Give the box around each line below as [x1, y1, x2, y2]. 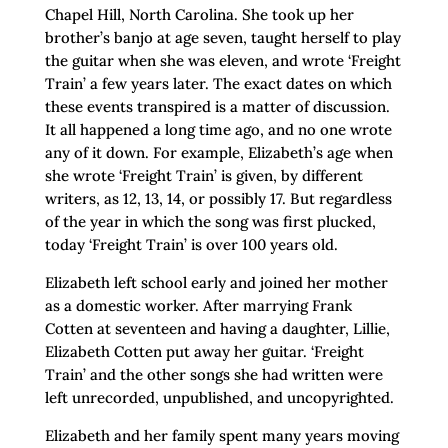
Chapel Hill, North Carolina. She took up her [44, 5, 354, 25]
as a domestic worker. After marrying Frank [44, 296, 352, 316]
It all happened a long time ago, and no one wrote [44, 120, 392, 140]
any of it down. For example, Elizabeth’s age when [44, 143, 393, 163]
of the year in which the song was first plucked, [44, 212, 376, 232]
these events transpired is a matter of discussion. [44, 97, 390, 117]
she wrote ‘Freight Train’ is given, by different [44, 166, 363, 186]
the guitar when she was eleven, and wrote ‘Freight [44, 51, 401, 71]
